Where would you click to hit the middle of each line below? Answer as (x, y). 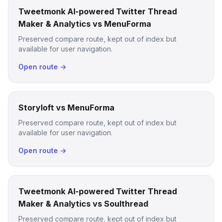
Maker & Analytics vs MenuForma (85, 24)
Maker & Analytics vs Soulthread (83, 204)
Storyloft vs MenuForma (66, 108)
